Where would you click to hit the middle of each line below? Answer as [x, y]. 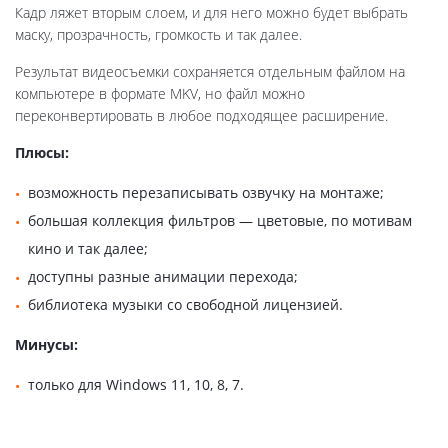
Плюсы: [42, 152]
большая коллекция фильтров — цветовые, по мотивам [220, 220]
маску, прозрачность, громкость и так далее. [158, 34]
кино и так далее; [88, 248]
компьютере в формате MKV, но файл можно [160, 93]
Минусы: [46, 344]
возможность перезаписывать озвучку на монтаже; [206, 192]
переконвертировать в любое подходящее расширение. [201, 115]
